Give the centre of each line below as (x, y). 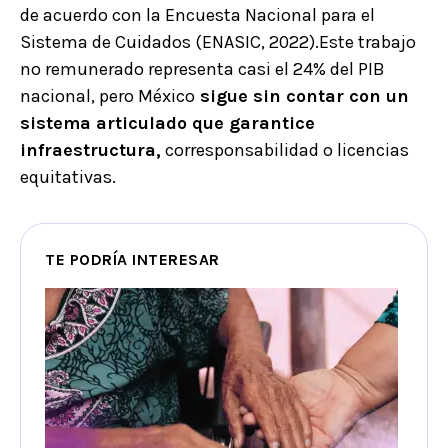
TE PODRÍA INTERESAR (132, 260)
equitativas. (68, 177)
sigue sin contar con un (302, 96)
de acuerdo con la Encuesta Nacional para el (197, 15)
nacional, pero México (107, 96)
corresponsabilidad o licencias (285, 150)
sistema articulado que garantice (167, 123)
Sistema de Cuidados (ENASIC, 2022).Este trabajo (218, 42)
